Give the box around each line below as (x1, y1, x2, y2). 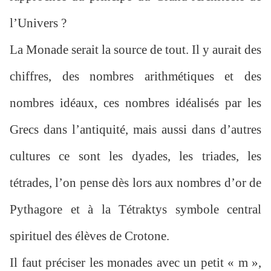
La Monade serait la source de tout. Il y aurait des (10, 42, 261, 57)
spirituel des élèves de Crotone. (10, 229, 169, 244)
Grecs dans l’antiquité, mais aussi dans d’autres (10, 122, 261, 137)
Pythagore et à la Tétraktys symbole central (10, 202, 261, 217)
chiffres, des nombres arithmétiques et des (10, 69, 261, 84)
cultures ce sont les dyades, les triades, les (10, 149, 261, 164)
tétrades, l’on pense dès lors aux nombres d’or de (10, 175, 261, 191)
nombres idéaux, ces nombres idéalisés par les (10, 96, 261, 111)
